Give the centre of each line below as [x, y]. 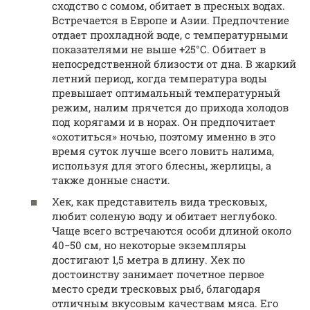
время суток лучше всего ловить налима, [163, 151]
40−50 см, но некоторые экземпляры [149, 245]
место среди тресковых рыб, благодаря [156, 289]
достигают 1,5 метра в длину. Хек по [148, 260]
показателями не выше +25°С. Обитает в [159, 49]
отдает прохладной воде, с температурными [170, 34]
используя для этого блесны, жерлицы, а [162, 165]
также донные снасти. [111, 180]
